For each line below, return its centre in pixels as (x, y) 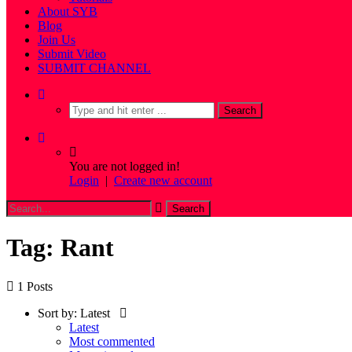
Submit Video (72, 54)
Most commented (112, 341)
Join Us (57, 40)
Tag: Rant (60, 248)
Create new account (163, 180)
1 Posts (35, 286)
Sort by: (57, 313)
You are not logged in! (125, 166)
